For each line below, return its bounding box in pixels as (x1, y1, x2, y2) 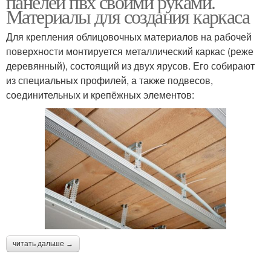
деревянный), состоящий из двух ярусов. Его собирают (6, 58, 255, 73)
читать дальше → (13, 239, 73, 248)
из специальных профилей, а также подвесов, (6, 73, 213, 87)
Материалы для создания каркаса (6, 2, 249, 29)
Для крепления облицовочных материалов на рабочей (6, 29, 252, 44)
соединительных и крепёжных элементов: (6, 87, 194, 102)
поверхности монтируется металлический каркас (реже (6, 44, 253, 58)
